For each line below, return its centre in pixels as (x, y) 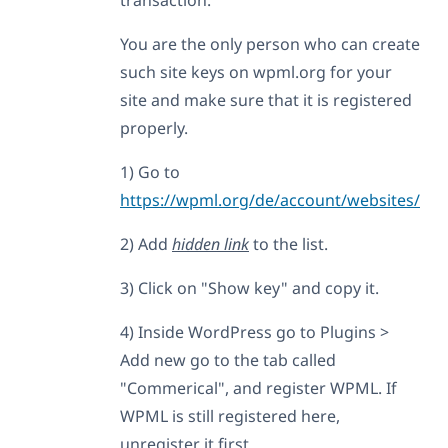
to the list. (288, 243)
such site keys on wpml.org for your (256, 71)
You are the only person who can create (270, 43)
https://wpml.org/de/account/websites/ (270, 199)
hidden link (210, 243)
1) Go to (150, 171)
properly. (154, 127)
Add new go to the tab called (228, 359)
